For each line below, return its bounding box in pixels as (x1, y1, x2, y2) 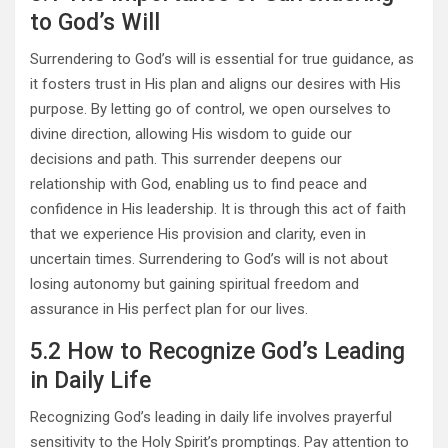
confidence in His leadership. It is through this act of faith (30, 200, 406, 219)
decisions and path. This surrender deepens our (30, 150, 342, 169)
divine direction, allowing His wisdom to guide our (30, 125, 352, 144)
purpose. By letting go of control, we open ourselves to (30, 100, 391, 119)
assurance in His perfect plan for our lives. (30, 300, 308, 319)
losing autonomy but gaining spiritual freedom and (30, 275, 359, 294)
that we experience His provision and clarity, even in (30, 225, 366, 244)
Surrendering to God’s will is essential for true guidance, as (30, 50, 414, 69)
